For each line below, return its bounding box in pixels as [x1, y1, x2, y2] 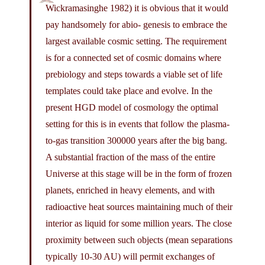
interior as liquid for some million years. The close [46, 218, 232, 229]
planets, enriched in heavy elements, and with [46, 185, 215, 196]
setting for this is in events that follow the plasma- [46, 119, 230, 130]
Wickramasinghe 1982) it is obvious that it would [46, 3, 228, 14]
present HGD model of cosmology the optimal [46, 102, 218, 113]
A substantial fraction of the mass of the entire [46, 152, 215, 163]
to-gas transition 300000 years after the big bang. [46, 135, 227, 146]
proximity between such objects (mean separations [46, 235, 232, 245]
